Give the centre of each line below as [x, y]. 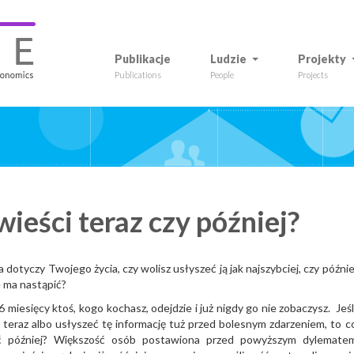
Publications [138, 75]
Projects [313, 75]
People [222, 75]
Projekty [322, 59]
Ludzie [228, 59]
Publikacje [143, 59]
